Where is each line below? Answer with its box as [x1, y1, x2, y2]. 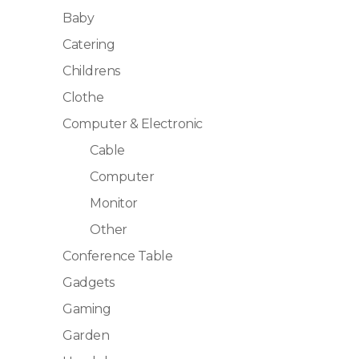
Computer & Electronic [63, 116, 203, 132]
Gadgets [63, 275, 115, 291]
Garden [63, 328, 110, 344]
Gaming [63, 301, 111, 317]
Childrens [63, 63, 120, 79]
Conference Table [63, 248, 173, 264]
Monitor [90, 196, 138, 212]
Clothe [63, 90, 104, 106]
